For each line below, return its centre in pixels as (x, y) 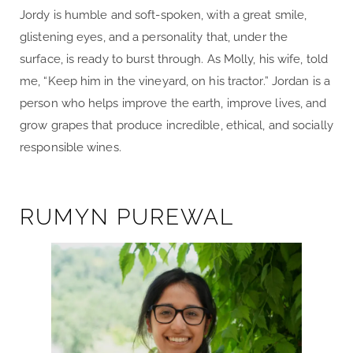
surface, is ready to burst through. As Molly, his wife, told (174, 59)
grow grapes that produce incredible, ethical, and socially (176, 126)
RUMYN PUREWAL (127, 217)
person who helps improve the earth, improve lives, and (173, 104)
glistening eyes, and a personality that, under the (154, 37)
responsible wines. (71, 148)
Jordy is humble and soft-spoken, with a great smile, (163, 15)
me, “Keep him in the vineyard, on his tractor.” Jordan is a (175, 82)
